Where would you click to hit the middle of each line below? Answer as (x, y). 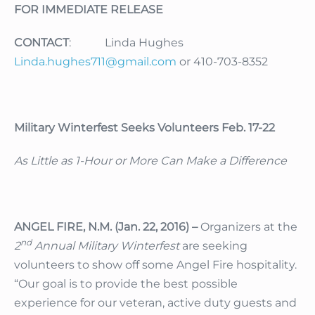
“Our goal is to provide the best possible (126, 284)
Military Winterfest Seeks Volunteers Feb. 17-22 (144, 128)
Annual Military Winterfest (107, 246)
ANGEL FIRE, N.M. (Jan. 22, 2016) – (106, 227)
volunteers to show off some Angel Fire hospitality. (155, 265)
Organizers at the (247, 227)
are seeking (215, 246)
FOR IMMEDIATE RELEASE (89, 10)
